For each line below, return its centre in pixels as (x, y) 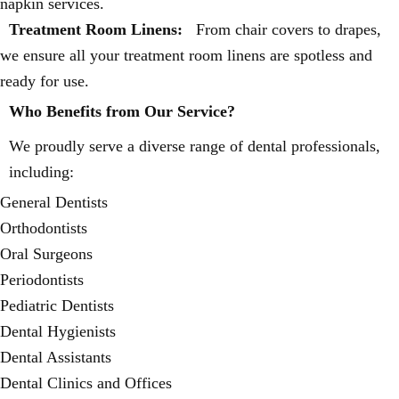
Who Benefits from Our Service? (122, 111)
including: (41, 172)
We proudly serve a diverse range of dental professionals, (195, 146)
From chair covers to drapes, (286, 29)
